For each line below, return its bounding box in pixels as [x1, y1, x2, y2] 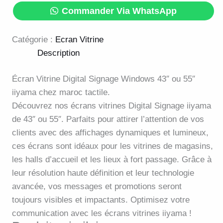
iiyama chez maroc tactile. [12, 88, 110, 98]
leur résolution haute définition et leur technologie [12, 168, 194, 178]
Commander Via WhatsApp [61, 5, 177, 16]
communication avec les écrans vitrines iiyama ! [12, 209, 192, 219]
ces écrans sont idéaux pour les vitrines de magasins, [12, 141, 213, 151]
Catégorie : [12, 34, 55, 44]
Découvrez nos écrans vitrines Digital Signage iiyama [12, 101, 211, 111]
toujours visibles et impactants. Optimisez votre [12, 195, 190, 205]
